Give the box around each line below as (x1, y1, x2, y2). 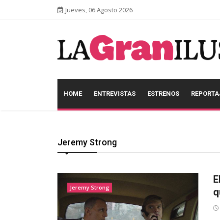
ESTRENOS (147, 90, 179, 98)
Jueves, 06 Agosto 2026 (65, 5, 133, 14)
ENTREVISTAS (94, 90, 136, 98)
